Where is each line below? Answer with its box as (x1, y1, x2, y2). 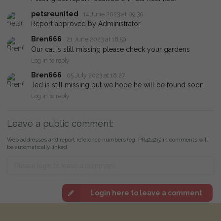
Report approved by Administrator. (31, 20, 142, 28)
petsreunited (31, 9, 78, 18)
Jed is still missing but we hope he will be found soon (31, 81, 204, 89)
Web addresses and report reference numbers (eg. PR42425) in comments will (7, 136, 208, 144)
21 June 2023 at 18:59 (67, 36, 126, 43)
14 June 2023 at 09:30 (83, 10, 144, 18)
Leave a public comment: (7, 118, 113, 129)
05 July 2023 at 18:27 (67, 71, 126, 79)
